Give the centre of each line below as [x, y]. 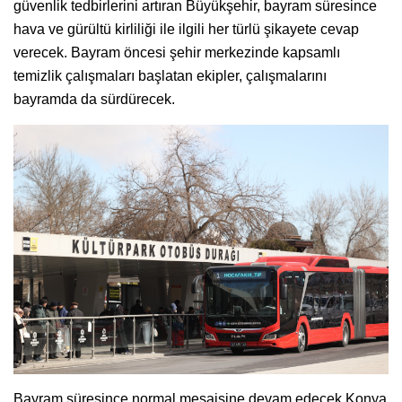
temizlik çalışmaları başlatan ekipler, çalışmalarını [170, 75]
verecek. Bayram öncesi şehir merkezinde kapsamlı [177, 52]
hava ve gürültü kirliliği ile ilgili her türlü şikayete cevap [186, 29]
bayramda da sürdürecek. [94, 99]
